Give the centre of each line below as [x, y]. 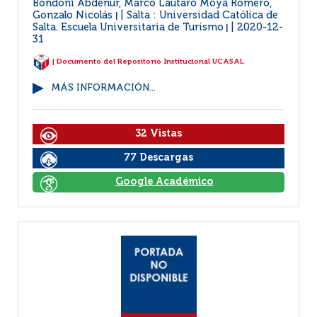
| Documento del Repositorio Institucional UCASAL [147, 62]
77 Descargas [158, 158]
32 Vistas [158, 134]
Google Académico [164, 182]
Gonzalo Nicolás [74, 16]
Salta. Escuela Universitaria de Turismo [128, 28]
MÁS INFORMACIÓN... [103, 88]
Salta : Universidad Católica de [202, 16]
